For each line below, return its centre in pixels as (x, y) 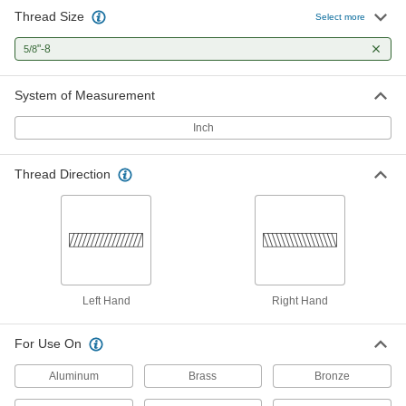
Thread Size (49, 16)
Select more (340, 16)
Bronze (333, 376)
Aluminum (73, 376)
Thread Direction (63, 174)
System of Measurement (85, 95)
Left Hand (106, 301)
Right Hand (300, 301)
